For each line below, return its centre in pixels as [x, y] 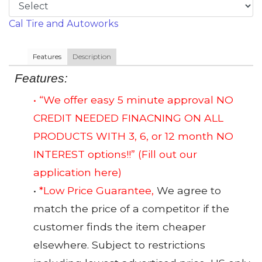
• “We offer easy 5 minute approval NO [133, 100]
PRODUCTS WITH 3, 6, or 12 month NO [133, 136]
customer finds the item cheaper [120, 227]
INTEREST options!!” [86, 154]
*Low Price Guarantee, [96, 191]
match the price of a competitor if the [131, 209]
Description [92, 56]
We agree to [187, 191]
